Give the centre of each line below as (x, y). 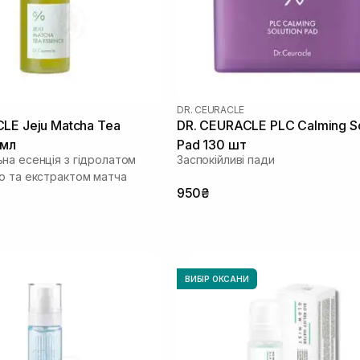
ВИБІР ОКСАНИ (217, 278)
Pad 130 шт (212, 144)
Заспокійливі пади (226, 159)
